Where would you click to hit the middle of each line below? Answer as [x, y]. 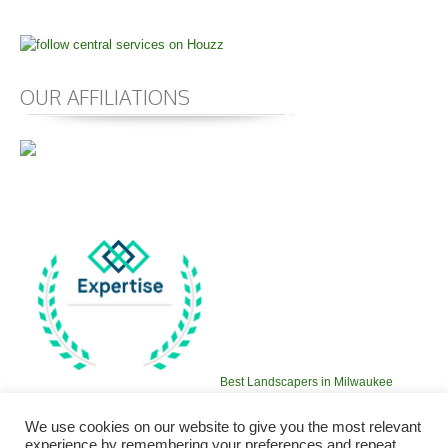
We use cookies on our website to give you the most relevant [223, 427]
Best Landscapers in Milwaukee [306, 381]
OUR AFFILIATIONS [105, 97]
